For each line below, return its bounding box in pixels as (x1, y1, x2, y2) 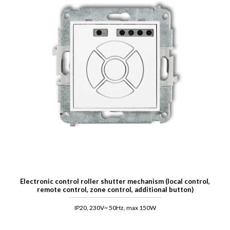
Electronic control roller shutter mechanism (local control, (20, 177, 210, 186)
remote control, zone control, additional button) (36, 185, 194, 194)
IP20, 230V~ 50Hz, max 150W (74, 204, 156, 212)
